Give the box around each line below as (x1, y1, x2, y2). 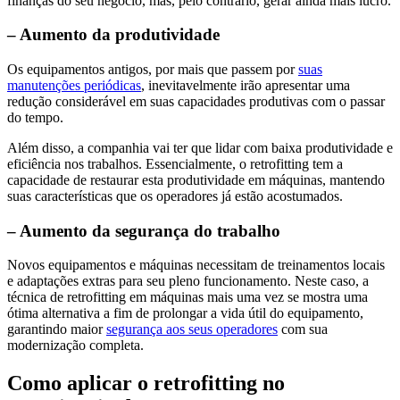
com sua (278, 321, 328, 337)
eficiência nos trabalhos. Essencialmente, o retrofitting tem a (7, 156, 343, 171)
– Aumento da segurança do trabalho (7, 221, 280, 240)
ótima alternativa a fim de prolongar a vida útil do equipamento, (7, 305, 363, 321)
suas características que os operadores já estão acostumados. (7, 188, 343, 204)
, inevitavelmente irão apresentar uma (141, 78, 350, 93)
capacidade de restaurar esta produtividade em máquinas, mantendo (7, 172, 385, 187)
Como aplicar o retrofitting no (7, 371, 285, 396)
